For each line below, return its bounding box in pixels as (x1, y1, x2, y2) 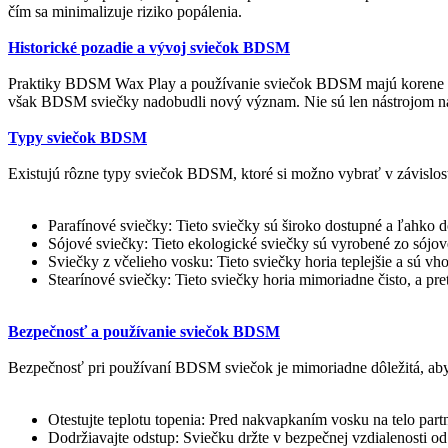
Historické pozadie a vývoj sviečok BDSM (8, 38, 290, 56)
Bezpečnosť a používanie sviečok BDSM (8, 322, 280, 340)
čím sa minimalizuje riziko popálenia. (8, 2, 242, 20)
